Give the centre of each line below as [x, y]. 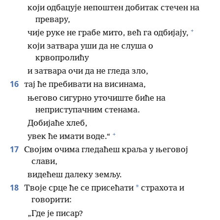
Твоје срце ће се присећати [78, 189]
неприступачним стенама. [88, 110]
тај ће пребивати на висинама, [84, 85]
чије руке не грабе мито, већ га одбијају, [108, 33]
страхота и [162, 189]
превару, [53, 20]
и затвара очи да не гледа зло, [88, 72]
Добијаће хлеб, [57, 123]
